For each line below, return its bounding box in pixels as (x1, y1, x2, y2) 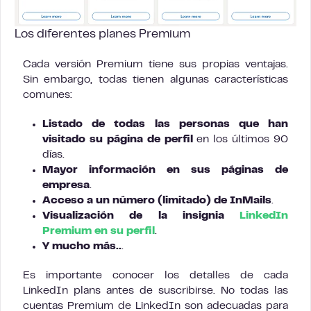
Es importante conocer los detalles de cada (23, 270, 288, 280)
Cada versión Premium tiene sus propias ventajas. (23, 59, 288, 69)
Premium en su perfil (42, 226, 155, 236)
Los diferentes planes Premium (15, 28, 190, 40)
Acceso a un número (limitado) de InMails (42, 195, 271, 205)
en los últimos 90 (192, 134, 288, 144)
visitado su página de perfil (42, 134, 193, 144)
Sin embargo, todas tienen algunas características (23, 74, 288, 85)
